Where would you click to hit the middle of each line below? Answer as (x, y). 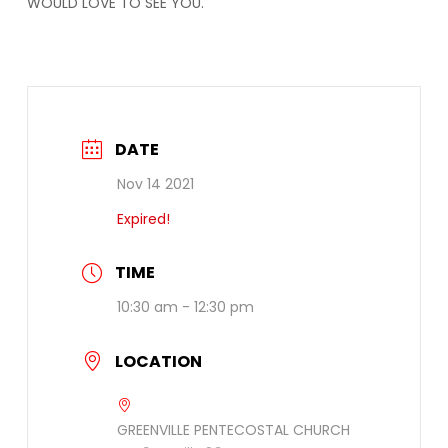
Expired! (143, 218)
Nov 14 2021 (155, 183)
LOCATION (158, 362)
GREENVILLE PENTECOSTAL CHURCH (233, 430)
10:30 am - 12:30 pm (185, 307)
